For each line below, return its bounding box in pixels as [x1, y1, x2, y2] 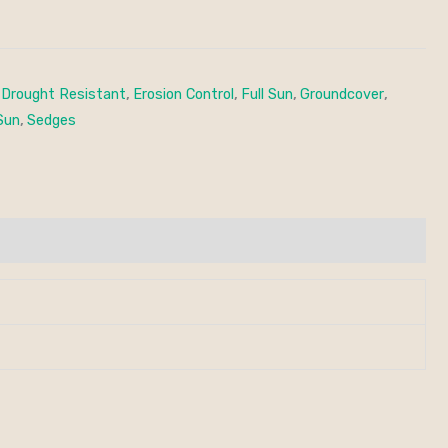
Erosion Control [133, 85, 234, 103]
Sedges [27, 111, 76, 129]
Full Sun [241, 85, 293, 103]
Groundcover [300, 85, 384, 103]
